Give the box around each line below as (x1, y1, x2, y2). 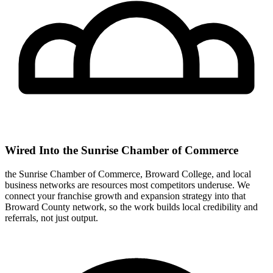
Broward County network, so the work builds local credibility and (5, 201, 258, 212)
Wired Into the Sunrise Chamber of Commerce (5, 144, 238, 157)
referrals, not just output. (5, 212, 98, 223)
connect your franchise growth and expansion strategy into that (5, 190, 246, 201)
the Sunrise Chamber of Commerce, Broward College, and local (5, 168, 251, 179)
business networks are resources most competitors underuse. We (5, 179, 250, 190)
